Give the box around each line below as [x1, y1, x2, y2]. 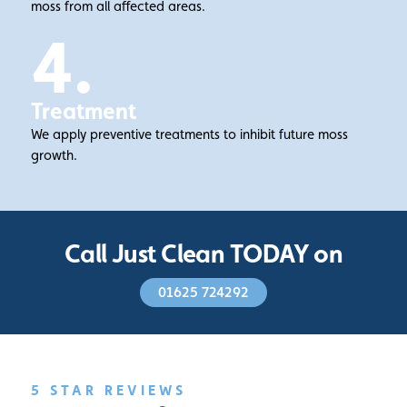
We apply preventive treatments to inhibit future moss [30, 126, 348, 143]
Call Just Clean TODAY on [64, 238, 343, 269]
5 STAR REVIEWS [30, 382, 186, 400]
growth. [30, 147, 77, 164]
